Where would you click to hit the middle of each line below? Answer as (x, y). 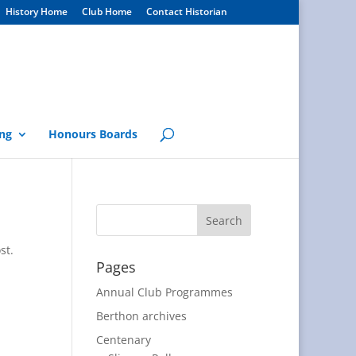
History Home (37, 12)
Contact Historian (187, 12)
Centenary (123, 340)
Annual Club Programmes (164, 292)
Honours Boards (93, 134)
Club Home (107, 12)
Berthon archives (141, 316)
